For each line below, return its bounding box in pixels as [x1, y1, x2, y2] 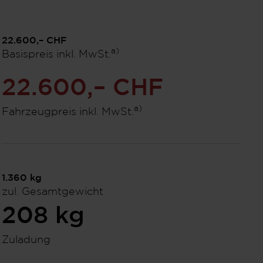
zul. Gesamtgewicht [1, 187, 103, 197]
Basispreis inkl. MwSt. [1, 50, 111, 59]
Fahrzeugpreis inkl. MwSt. [1, 107, 134, 117]
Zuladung [1, 235, 50, 245]
